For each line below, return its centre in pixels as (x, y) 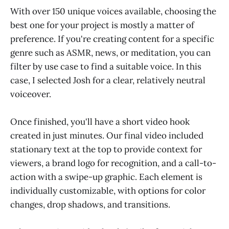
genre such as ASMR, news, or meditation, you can (110, 52)
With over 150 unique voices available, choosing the (113, 11)
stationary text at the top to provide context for (106, 149)
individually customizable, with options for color (108, 190)
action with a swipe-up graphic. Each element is (106, 177)
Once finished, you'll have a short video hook (100, 121)
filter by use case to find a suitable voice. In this (106, 66)
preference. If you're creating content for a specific (112, 39)
